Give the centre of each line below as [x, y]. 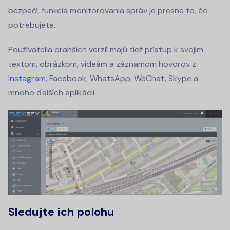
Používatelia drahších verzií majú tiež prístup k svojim [106, 50]
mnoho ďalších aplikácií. [52, 93]
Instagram [27, 79]
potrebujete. [32, 25]
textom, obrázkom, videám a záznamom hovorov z [102, 64]
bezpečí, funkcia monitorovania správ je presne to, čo [108, 11]
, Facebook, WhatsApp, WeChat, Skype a [122, 79]
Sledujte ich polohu [61, 212]
